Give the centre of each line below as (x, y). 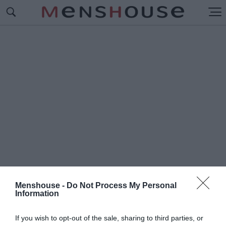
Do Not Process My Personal (122, 185)
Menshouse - (41, 185)
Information (37, 193)
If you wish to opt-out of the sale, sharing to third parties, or (109, 218)
